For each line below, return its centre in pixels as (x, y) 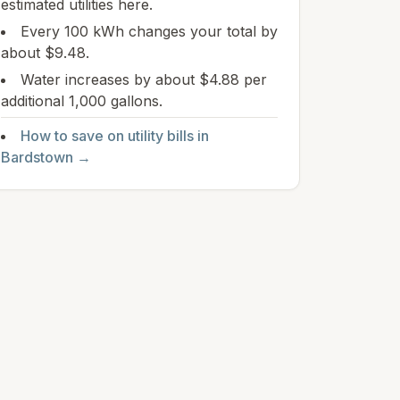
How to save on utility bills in (115, 136)
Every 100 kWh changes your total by (149, 31)
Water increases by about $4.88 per (144, 79)
